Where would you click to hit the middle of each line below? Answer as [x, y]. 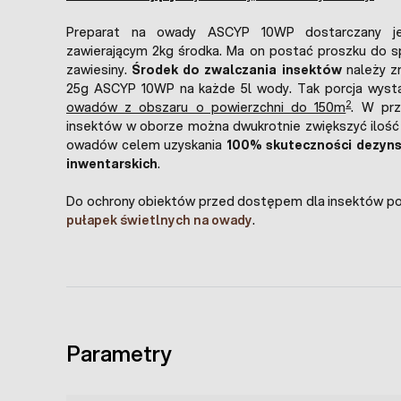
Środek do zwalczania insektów [237, 70]
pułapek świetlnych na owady [159, 221]
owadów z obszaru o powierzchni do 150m [206, 108]
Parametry [119, 354]
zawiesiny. [99, 70]
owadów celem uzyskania [146, 145]
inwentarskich [112, 164]
